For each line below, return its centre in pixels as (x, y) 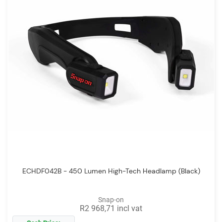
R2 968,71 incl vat (111, 208)
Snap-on (111, 199)
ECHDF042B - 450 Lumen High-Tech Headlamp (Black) (111, 171)
